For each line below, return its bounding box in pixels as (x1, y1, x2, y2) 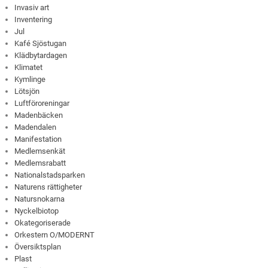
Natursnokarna (14, 194, 65, 204)
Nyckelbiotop (14, 206, 59, 216)
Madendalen (14, 123, 57, 132)
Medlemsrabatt (14, 159, 66, 168)
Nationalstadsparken (14, 170, 86, 180)
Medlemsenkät (14, 147, 66, 156)
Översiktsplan (14, 242, 62, 252)
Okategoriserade (14, 218, 71, 228)
